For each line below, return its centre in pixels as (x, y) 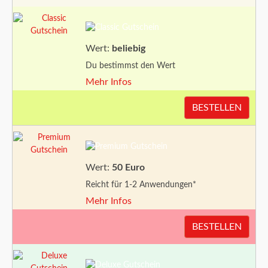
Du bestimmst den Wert (130, 66)
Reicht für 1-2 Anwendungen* (141, 185)
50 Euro (128, 168)
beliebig (129, 49)
